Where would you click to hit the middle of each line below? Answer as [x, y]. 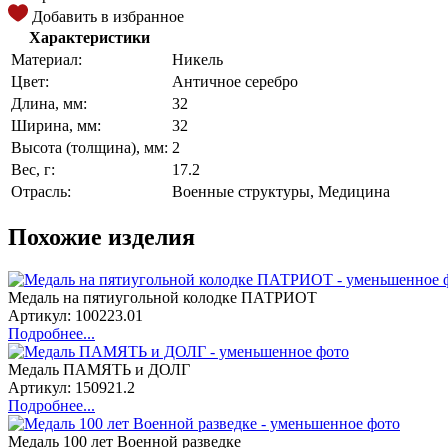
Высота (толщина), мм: [89, 147]
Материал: [46, 59]
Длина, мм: [49, 103]
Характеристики [89, 37]
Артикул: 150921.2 [71, 387]
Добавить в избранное [108, 16]
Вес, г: [33, 169]
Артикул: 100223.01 [75, 315]
